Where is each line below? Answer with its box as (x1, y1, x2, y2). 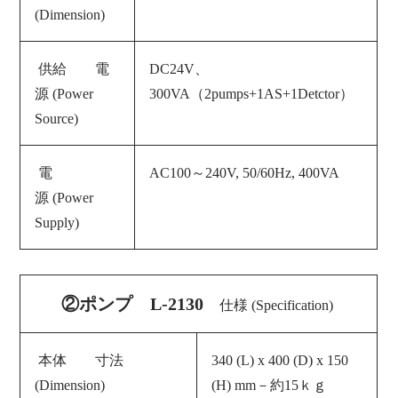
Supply (35, 214, 76, 230)
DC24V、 (149, 60, 210, 76)
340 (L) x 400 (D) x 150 (211, 352, 349, 368)
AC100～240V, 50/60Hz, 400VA (149, 164, 340, 180)
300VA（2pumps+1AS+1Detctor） (149, 85, 354, 101)
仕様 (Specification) (219, 297, 333, 313)
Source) (35, 110, 79, 126)
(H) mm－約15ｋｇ (211, 377, 328, 393)
